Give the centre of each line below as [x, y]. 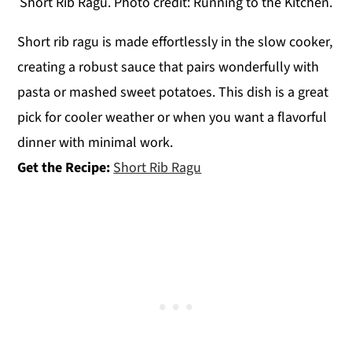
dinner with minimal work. [95, 142]
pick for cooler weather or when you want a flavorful [172, 117]
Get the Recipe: [66, 167]
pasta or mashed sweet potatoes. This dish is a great [173, 92]
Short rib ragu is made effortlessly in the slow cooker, [175, 42]
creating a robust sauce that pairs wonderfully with [169, 67]
